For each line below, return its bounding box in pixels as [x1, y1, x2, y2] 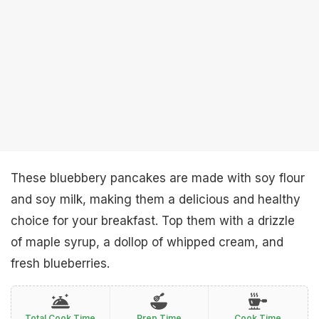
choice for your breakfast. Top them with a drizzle [11, 214, 295, 228]
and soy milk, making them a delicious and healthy [11, 192, 300, 206]
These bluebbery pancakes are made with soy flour [11, 171, 305, 185]
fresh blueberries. [11, 256, 110, 271]
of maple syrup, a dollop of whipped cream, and [11, 235, 283, 249]
